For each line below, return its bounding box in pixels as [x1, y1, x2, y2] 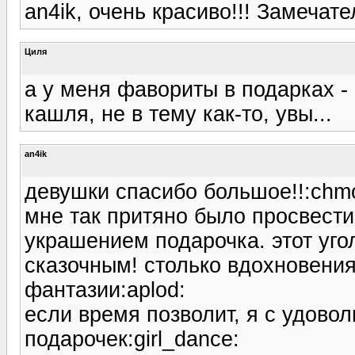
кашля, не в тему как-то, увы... [25, 101, 332, 126]
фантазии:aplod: [25, 277, 185, 302]
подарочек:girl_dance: [25, 326, 239, 351]
